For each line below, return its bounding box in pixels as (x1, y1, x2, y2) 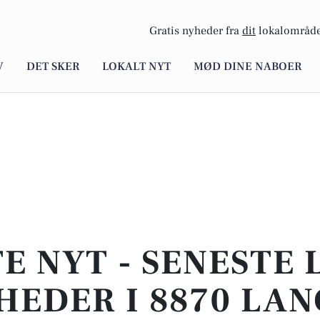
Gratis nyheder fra (149, 24, 242, 39)
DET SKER (26, 59, 79, 74)
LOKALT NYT (102, 59, 171, 74)
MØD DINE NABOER (194, 59, 301, 74)
